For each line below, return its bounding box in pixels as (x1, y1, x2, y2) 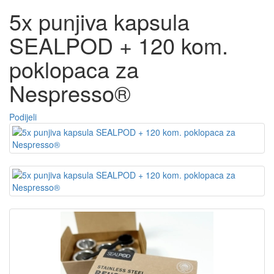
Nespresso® (9, 77, 131, 109)
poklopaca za (9, 53, 139, 85)
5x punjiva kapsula (9, 6, 190, 37)
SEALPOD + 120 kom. (9, 29, 228, 61)
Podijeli (9, 111, 37, 124)
